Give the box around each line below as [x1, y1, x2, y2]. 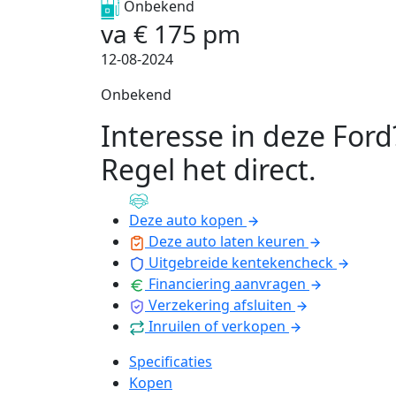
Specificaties [129, 352, 212, 371]
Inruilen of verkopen [148, 316, 286, 336]
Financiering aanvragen [148, 274, 306, 293]
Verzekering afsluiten [148, 295, 292, 315]
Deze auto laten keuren [148, 232, 305, 251]
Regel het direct [101, 149, 308, 188]
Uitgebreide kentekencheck [148, 253, 333, 272]
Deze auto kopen [129, 210, 243, 230]
